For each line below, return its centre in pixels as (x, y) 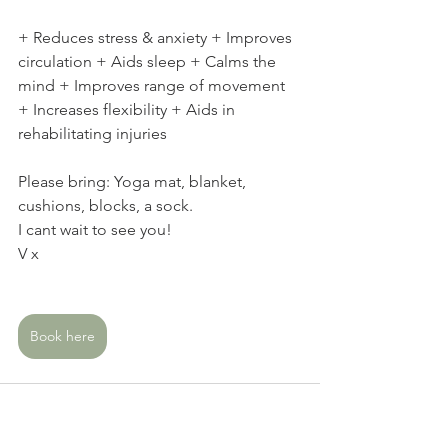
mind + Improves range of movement (153, 86)
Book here (62, 336)
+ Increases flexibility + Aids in (128, 110)
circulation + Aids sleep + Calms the (149, 62)
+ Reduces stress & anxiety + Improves (157, 38)
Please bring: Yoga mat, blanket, (134, 182)
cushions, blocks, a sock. (109, 206)
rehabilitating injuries (96, 134)
